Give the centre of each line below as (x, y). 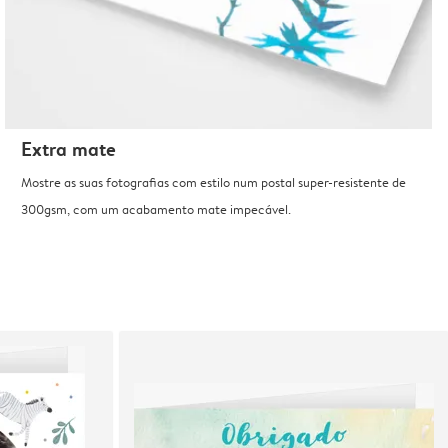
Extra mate (69, 149)
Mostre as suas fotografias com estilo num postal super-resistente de (214, 182)
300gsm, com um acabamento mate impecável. (156, 209)
